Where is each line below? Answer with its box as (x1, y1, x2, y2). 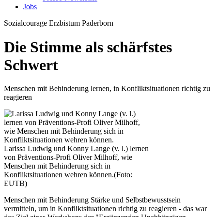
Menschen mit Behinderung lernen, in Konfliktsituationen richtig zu (4, 84, 210, 93)
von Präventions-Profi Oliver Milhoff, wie (4, 153, 132, 162)
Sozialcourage (4, 19, 47, 28)
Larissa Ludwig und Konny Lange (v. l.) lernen (4, 144, 149, 153)
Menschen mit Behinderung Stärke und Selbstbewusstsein (4, 196, 181, 204)
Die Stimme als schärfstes (4, 38, 172, 56)
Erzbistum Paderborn (49, 19, 113, 28)
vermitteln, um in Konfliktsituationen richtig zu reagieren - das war (4, 204, 207, 213)
